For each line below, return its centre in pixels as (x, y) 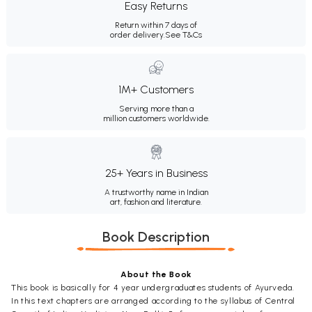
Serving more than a (156, 108)
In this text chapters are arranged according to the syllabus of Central (154, 301)
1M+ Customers (156, 89)
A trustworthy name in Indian (156, 192)
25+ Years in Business (156, 173)
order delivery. (138, 34)
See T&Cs (184, 34)
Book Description (156, 236)
